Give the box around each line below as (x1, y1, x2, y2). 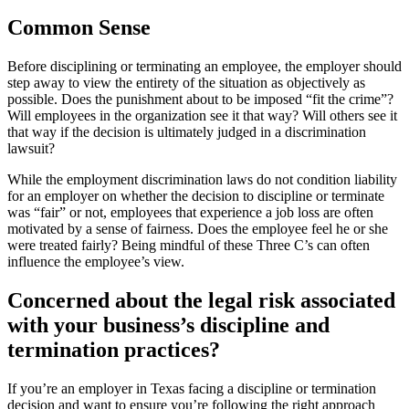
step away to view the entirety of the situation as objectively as (7, 75, 365, 91)
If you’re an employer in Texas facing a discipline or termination (7, 381, 376, 396)
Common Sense (7, 16, 151, 40)
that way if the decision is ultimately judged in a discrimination (7, 124, 366, 141)
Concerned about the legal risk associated (7, 288, 395, 313)
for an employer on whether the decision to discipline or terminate (7, 188, 384, 204)
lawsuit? (7, 141, 55, 157)
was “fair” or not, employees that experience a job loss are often (7, 204, 373, 221)
